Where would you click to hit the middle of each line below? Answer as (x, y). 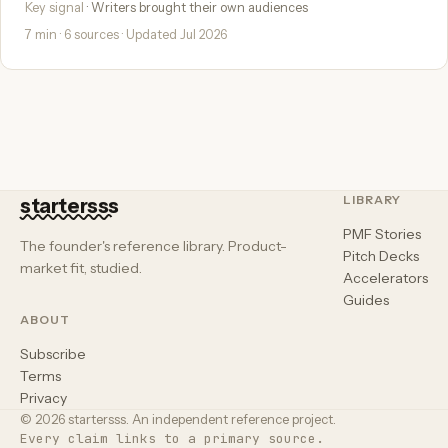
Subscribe (53, 353)
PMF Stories (382, 233)
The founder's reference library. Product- (153, 245)
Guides (366, 299)
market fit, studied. (81, 267)
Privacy (43, 397)
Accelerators (385, 277)
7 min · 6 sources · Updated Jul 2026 (126, 34)
